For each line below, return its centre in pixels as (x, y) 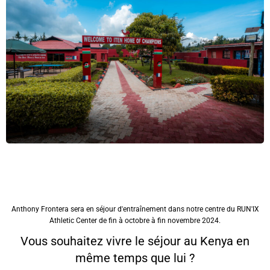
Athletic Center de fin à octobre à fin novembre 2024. (135, 221)
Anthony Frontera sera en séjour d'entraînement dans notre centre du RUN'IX (135, 209)
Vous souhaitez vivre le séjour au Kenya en (135, 241)
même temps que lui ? (135, 258)
